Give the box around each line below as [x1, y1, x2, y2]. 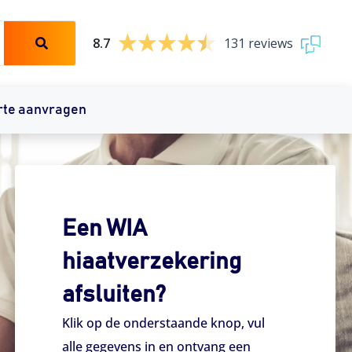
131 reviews [223, 35, 293, 52]
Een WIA [62, 217, 148, 240]
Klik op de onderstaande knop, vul [62, 314, 266, 332]
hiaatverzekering [62, 250, 242, 273]
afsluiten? [62, 283, 167, 306]
